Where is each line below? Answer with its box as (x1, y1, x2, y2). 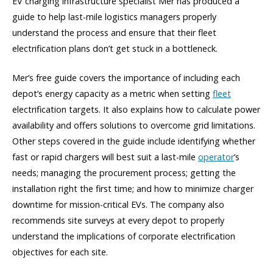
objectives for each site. (12, 246, 108, 258)
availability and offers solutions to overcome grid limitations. (12, 119, 255, 131)
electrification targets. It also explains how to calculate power (12, 103, 260, 115)
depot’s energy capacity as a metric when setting (12, 87, 213, 99)
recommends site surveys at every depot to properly (12, 214, 224, 226)
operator (198, 151, 234, 163)
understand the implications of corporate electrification (12, 230, 235, 242)
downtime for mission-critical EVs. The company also (12, 198, 224, 210)
